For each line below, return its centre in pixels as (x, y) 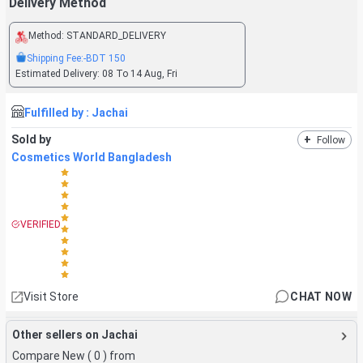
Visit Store (51, 296)
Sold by (31, 139)
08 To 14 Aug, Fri (139, 73)
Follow (331, 140)
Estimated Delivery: (58, 73)
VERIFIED (41, 224)
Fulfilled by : (58, 112)
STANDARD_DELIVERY (116, 35)
